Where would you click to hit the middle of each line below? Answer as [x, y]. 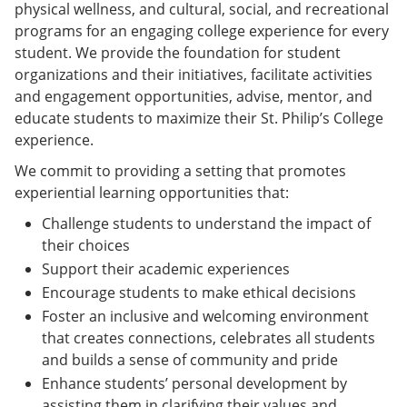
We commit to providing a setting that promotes [180, 171]
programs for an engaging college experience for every [202, 31]
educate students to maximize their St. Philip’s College [199, 118]
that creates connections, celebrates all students [208, 338]
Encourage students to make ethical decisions [199, 293]
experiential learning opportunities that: [152, 193]
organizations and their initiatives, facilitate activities [194, 74]
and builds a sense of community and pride [190, 360]
